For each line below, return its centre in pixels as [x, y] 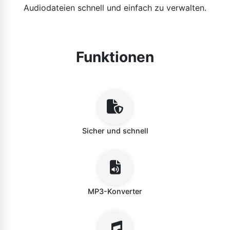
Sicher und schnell [115, 131]
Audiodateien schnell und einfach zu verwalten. [115, 8]
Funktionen [115, 57]
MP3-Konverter [115, 191]
